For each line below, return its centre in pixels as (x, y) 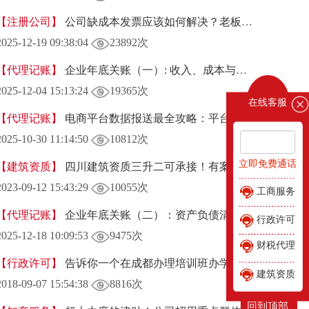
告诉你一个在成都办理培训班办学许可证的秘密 (151, 263)
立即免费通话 (268, 163)
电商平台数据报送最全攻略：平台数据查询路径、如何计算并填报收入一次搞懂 (151, 118)
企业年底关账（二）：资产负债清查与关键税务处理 (151, 215)
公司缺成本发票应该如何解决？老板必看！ (151, 22)
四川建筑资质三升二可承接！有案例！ (157, 167)
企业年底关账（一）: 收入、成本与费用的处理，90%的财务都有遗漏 (149, 70)
